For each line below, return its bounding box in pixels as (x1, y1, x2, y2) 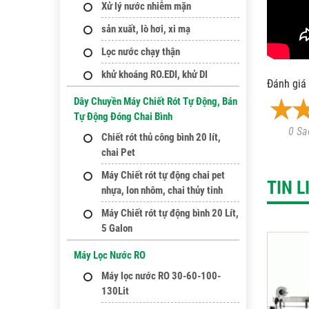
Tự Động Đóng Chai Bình (74, 110, 172, 123)
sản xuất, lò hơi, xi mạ (101, 23, 190, 35)
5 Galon (101, 222, 132, 235)
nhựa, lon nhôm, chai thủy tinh (101, 184, 223, 197)
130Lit (101, 285, 129, 297)
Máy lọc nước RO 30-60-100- (101, 270, 221, 282)
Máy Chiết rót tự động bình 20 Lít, (101, 207, 239, 219)
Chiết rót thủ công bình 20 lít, (101, 131, 221, 143)
